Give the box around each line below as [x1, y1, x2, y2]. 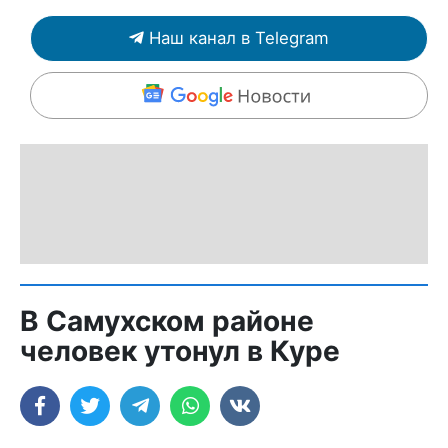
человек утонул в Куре [20, 333, 340, 368]
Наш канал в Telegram [149, 27, 329, 48]
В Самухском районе [20, 303, 314, 338]
